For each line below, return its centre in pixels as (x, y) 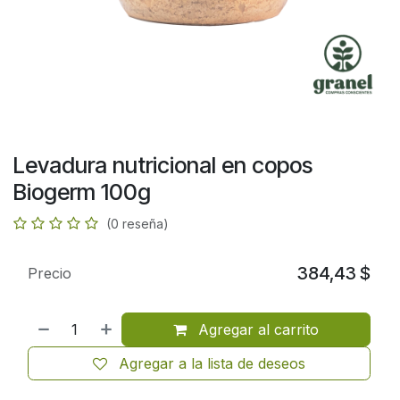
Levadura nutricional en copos (163, 165)
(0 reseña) (137, 223)
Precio (50, 273)
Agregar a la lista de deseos (212, 363)
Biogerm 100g (82, 192)
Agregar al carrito (257, 329)
